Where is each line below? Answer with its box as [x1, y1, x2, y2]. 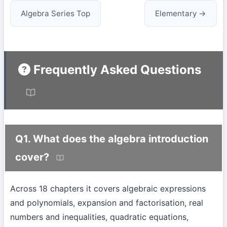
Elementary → [155, 9, 206, 19]
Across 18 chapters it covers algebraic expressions [10, 183, 206, 194]
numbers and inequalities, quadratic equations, [10, 212, 188, 222]
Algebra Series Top [21, 9, 90, 19]
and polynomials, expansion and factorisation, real [10, 198, 203, 208]
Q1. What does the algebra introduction [15, 133, 208, 145]
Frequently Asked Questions [30, 62, 201, 77]
